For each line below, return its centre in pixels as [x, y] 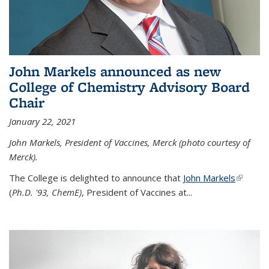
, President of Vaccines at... [137, 192]
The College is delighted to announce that [96, 177]
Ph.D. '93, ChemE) [47, 192]
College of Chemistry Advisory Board [129, 86]
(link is [248, 177]
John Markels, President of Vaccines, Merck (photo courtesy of [130, 142]
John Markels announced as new [115, 71]
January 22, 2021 [42, 121]
